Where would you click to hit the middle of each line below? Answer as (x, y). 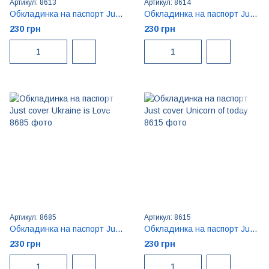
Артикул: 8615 (168, 217)
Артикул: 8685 (33, 217)
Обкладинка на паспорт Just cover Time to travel (119, 14)
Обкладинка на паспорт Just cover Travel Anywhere (254, 14)
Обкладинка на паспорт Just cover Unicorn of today (254, 229)
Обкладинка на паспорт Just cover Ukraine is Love (119, 229)
